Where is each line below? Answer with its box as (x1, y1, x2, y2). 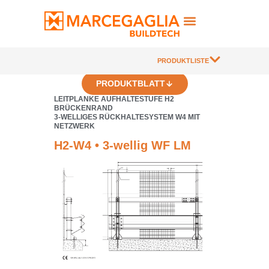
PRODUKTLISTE (157, 57, 209, 64)
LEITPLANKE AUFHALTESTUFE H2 (54, 95, 174, 103)
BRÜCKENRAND (54, 104, 113, 112)
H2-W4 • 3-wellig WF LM (54, 139, 191, 153)
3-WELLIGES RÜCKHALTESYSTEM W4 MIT (54, 113, 200, 121)
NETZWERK (54, 122, 95, 130)
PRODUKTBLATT (95, 79, 165, 88)
